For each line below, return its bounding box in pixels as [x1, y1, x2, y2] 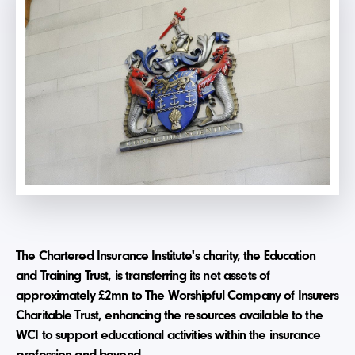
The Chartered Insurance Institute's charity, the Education [16, 247, 315, 264]
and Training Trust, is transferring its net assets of [16, 267, 270, 284]
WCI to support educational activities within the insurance [16, 326, 320, 343]
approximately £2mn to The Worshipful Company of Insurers [16, 287, 339, 303]
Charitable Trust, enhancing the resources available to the [16, 307, 323, 323]
